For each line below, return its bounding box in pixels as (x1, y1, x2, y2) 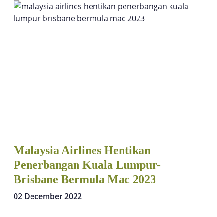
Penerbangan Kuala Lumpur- (14, 158, 161, 171)
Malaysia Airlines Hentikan (14, 143, 151, 156)
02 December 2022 (14, 190, 82, 201)
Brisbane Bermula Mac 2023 (14, 172, 156, 186)
